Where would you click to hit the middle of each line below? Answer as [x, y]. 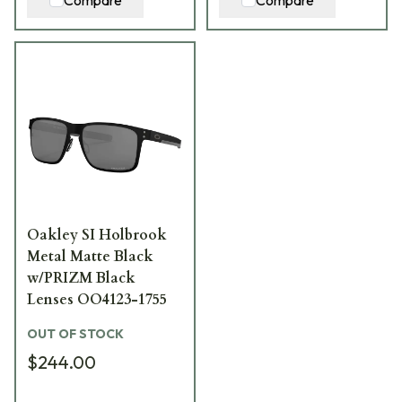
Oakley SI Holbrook [97, 235]
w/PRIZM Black [81, 278]
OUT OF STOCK [75, 333]
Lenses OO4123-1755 [97, 299]
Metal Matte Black [90, 256]
